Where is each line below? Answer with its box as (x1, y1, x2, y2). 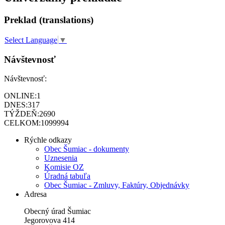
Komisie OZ (44, 163, 84, 172)
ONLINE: (4, 91, 37, 100)
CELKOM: (4, 119, 41, 128)
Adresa (24, 190, 47, 199)
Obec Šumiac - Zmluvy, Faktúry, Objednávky (44, 181, 189, 190)
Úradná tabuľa (44, 172, 90, 181)
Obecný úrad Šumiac (24, 207, 91, 216)
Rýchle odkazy (24, 136, 72, 145)
